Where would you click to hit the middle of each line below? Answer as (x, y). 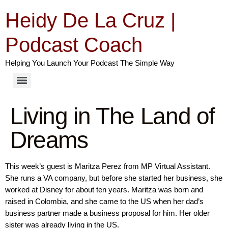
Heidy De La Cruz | (90, 20)
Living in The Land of (113, 116)
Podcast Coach (74, 45)
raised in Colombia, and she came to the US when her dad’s (104, 201)
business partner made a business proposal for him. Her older (107, 213)
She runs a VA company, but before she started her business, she (114, 178)
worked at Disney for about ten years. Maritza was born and (104, 190)
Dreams (49, 140)
